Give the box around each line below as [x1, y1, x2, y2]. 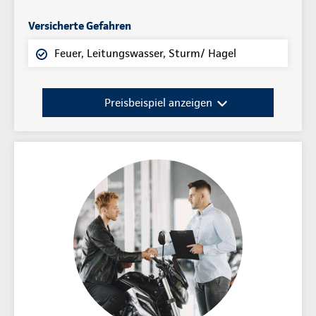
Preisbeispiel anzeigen [104, 95, 212, 109]
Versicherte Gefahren [28, 18, 131, 32]
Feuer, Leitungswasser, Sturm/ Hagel [54, 46, 236, 60]
